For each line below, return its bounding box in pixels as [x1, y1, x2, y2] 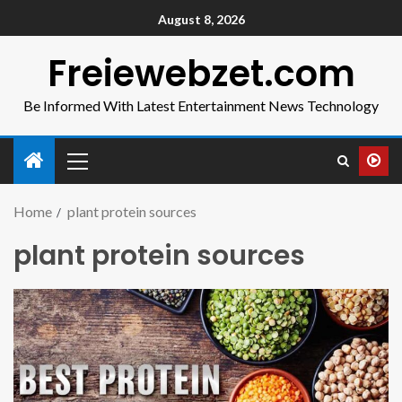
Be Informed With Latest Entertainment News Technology [23, 97, 379, 114]
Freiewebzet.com [47, 48, 355, 99]
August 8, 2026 [157, 12, 245, 28]
